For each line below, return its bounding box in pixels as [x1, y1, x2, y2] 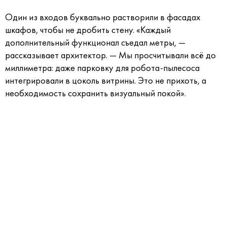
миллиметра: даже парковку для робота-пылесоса [5, 61, 200, 74]
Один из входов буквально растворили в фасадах [5, 11, 200, 23]
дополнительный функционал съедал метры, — [5, 36, 185, 49]
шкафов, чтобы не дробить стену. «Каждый [5, 23, 171, 36]
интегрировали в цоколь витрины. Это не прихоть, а [5, 74, 206, 87]
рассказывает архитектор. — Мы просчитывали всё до [5, 49, 216, 61]
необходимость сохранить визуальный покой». [5, 87, 186, 99]
